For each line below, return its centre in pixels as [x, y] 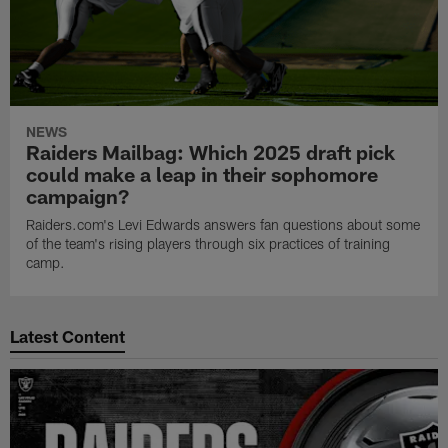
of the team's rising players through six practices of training [208, 244]
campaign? [78, 196]
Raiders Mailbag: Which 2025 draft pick [211, 152]
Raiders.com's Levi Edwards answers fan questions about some [223, 225]
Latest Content [68, 335]
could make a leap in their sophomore [202, 174]
